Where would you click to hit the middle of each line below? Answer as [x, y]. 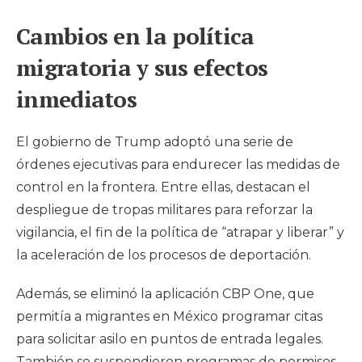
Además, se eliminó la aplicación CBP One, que [165, 294]
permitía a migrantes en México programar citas [169, 317]
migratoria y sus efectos [142, 68]
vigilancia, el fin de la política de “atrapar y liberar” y [180, 233]
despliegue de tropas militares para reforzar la [164, 210]
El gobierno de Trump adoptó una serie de [155, 142]
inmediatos [77, 99]
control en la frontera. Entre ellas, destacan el [163, 187]
